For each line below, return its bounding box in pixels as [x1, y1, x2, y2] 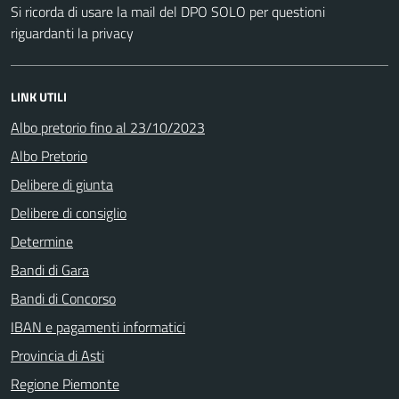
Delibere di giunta [11, 173, 113, 195]
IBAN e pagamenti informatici [11, 315, 185, 338]
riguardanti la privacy [11, 21, 134, 44]
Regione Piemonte [11, 372, 119, 395]
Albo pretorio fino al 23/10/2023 [11, 116, 205, 138]
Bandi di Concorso [11, 287, 116, 309]
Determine [11, 230, 73, 252]
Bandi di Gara [11, 258, 89, 281]
